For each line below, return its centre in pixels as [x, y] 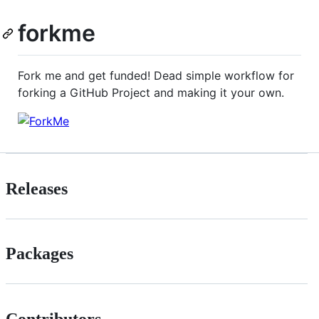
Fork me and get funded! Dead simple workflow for [156, 75]
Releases [37, 188]
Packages [40, 254]
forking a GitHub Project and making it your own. [151, 92]
